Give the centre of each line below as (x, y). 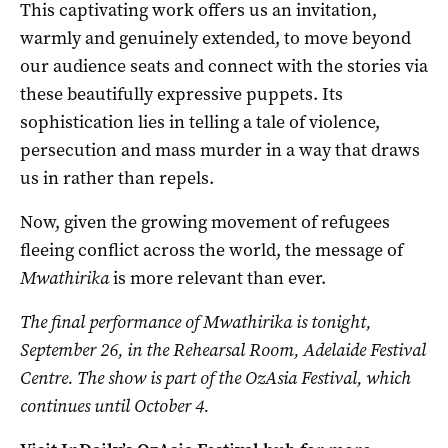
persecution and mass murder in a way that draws (220, 149)
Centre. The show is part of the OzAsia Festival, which (215, 377)
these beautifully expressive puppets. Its (181, 93)
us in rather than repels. (117, 177)
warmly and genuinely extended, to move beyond (215, 37)
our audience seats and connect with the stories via (224, 65)
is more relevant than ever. (217, 277)
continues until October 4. (114, 405)
